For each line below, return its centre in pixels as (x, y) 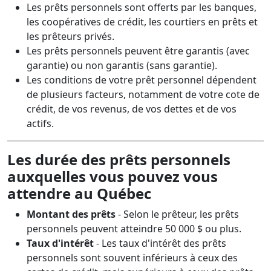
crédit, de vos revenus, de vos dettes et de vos (132, 109)
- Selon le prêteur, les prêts (177, 214)
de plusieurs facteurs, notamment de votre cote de (143, 94)
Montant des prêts (71, 214)
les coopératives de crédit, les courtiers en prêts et (142, 22)
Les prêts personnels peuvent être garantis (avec (138, 51)
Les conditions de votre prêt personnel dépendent (142, 80)
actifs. (40, 123)
